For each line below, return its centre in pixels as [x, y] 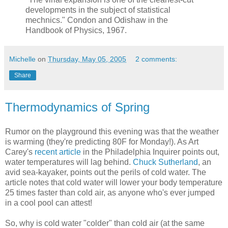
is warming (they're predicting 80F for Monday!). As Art [102, 141]
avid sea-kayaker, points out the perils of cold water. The [106, 172]
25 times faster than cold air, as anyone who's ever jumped [110, 192]
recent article [58, 152]
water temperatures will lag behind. [69, 162]
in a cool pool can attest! [49, 203]
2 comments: [156, 59]
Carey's [20, 152]
